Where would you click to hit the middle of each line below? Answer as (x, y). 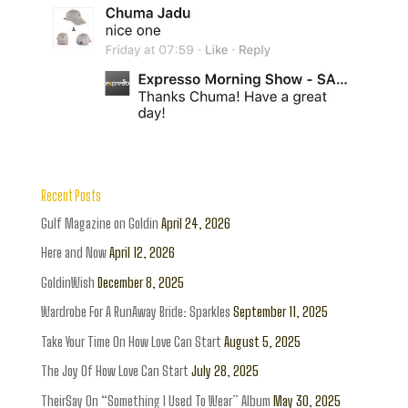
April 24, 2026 (195, 223)
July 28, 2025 (224, 371)
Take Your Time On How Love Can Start (131, 341)
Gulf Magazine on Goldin (99, 223)
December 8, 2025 (140, 282)
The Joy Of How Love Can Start (114, 371)
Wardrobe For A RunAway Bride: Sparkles (135, 312)
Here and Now (73, 253)
